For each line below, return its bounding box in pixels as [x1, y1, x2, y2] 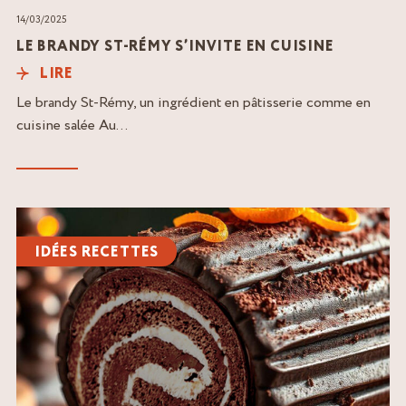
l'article [15, 229, 61, 250]
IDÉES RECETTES [34, 241, 159, 263]
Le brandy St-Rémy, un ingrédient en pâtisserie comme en [16, 92, 371, 112]
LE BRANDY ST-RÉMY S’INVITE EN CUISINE [16, 35, 334, 57]
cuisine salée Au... [16, 114, 128, 135]
